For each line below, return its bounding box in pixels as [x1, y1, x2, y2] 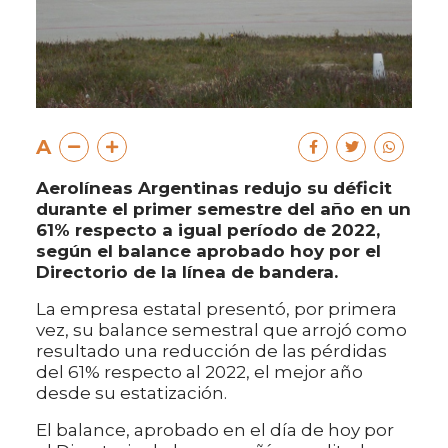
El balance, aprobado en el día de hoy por [36, 419, 394, 440]
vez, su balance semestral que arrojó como [36, 319, 407, 340]
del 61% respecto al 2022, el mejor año [36, 361, 363, 382]
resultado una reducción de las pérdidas [36, 340, 387, 361]
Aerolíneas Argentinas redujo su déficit [36, 177, 392, 198]
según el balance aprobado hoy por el [36, 240, 381, 261]
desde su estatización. [36, 382, 227, 403]
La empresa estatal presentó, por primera [36, 298, 397, 319]
